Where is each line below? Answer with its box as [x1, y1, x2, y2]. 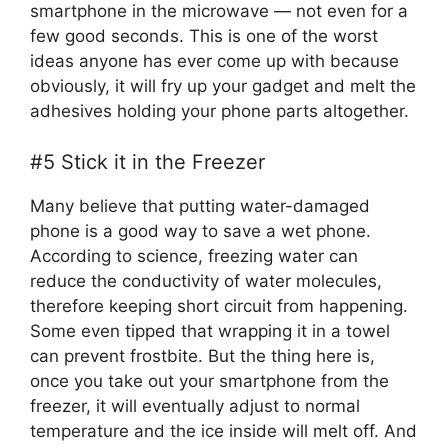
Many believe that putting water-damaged [30, 195, 370, 216]
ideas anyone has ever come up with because [30, 51, 399, 72]
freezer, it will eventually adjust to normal [30, 395, 360, 416]
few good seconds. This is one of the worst [30, 26, 378, 47]
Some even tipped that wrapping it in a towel [30, 320, 390, 341]
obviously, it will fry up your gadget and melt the [30, 76, 416, 97]
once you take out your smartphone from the [30, 370, 389, 391]
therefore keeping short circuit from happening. [30, 295, 408, 316]
